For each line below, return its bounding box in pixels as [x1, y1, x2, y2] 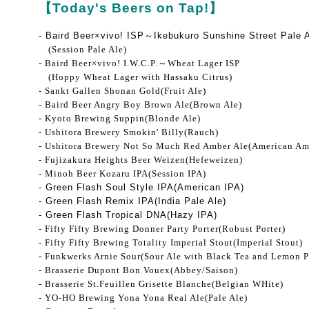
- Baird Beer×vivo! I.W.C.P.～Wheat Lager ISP [39, 58, 240, 68]
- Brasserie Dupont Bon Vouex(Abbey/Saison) [39, 265, 238, 275]
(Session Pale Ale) [39, 44, 127, 54]
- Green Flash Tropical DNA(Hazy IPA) [39, 210, 217, 220]
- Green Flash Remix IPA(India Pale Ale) [39, 196, 226, 206]
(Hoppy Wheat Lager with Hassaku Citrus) [39, 72, 232, 82]
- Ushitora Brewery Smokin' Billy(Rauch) [39, 127, 219, 137]
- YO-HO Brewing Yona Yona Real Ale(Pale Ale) [39, 292, 248, 303]
